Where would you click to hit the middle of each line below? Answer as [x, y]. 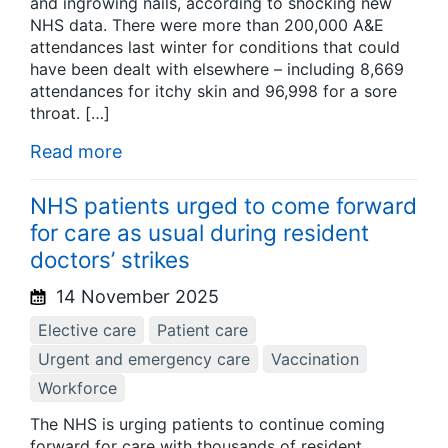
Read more [76, 152]
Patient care [202, 329]
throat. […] [70, 113]
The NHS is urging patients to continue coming [207, 424]
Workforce [77, 387]
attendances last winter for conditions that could [215, 47]
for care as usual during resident [199, 232]
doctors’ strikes [110, 259]
